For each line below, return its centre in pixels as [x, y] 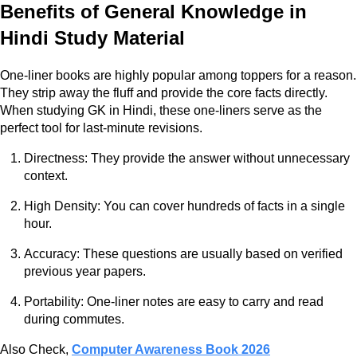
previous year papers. [85, 272]
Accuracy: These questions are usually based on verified [183, 254]
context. [46, 176]
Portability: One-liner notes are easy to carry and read [174, 302]
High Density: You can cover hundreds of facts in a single [184, 206]
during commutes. [74, 320]
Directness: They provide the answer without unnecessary [187, 159]
